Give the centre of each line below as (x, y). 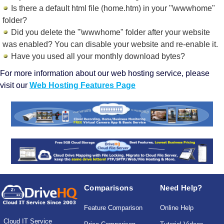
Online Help (177, 207)
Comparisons (108, 187)
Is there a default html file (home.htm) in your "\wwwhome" (112, 8)
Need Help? (181, 187)
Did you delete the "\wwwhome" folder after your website (109, 32)
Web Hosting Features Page (82, 85)
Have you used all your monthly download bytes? (97, 56)
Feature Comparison (113, 207)
